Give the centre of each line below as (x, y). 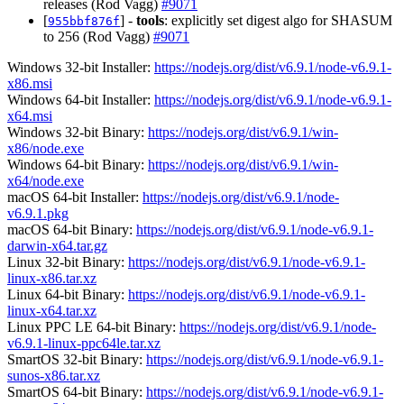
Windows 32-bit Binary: (78, 132)
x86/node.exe (46, 148)
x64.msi (30, 115)
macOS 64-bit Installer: (75, 197)
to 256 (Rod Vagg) (98, 36)
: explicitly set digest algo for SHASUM (278, 20)
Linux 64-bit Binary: (68, 294)
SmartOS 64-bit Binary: (77, 391)
